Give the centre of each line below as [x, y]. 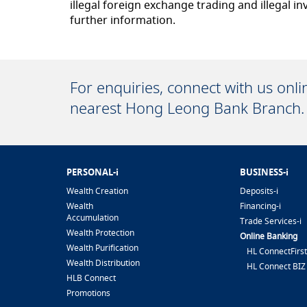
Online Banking [268, 236]
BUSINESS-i [264, 172]
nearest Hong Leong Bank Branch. [187, 108]
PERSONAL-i [92, 172]
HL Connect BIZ [276, 266]
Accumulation [92, 218]
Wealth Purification [102, 248]
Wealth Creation [97, 191]
